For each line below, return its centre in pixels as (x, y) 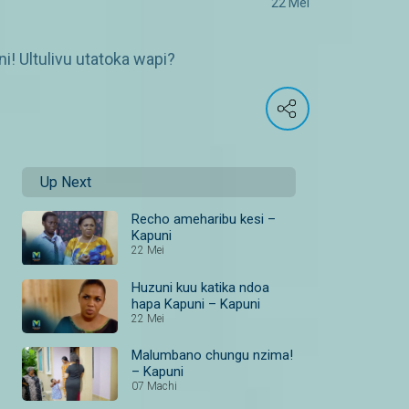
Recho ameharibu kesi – (204, 220)
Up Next (66, 183)
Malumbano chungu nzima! (212, 356)
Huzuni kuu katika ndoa (200, 287)
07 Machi (154, 387)
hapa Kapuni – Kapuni (196, 304)
